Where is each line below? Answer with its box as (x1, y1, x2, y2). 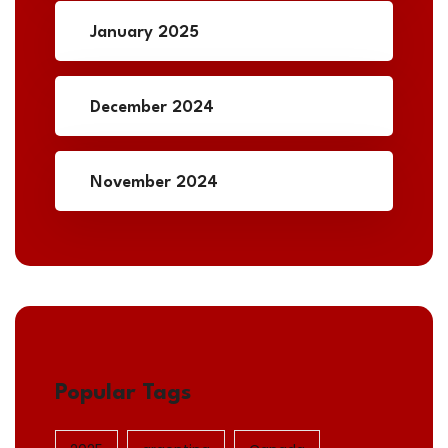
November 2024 (90, 174, 218, 192)
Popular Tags (55, 382, 191, 405)
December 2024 (90, 99, 214, 117)
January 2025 (90, 24, 199, 42)
